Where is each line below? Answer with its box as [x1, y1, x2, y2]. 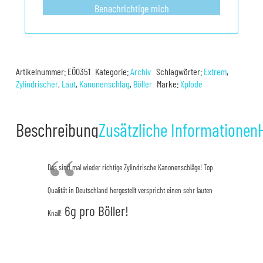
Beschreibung [16, 119, 99, 141]
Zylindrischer [16, 78, 58, 90]
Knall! [48, 208, 62, 218]
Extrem [203, 66, 227, 77]
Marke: [157, 78, 181, 90]
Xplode [180, 78, 203, 90]
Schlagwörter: [156, 66, 204, 77]
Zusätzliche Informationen [99, 119, 258, 141]
